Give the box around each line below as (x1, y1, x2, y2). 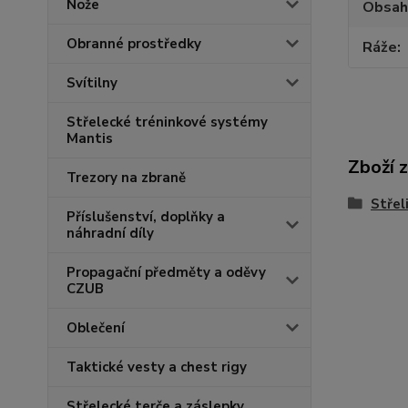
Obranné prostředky (66, 35, 201, 54)
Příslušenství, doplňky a (66, 208, 225, 227)
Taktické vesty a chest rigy (66, 358, 247, 377)
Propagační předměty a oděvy (66, 263, 266, 282)
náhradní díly (66, 224, 154, 243)
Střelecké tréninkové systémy (66, 113, 268, 132)
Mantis (66, 129, 113, 148)
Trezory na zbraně (66, 168, 186, 188)
